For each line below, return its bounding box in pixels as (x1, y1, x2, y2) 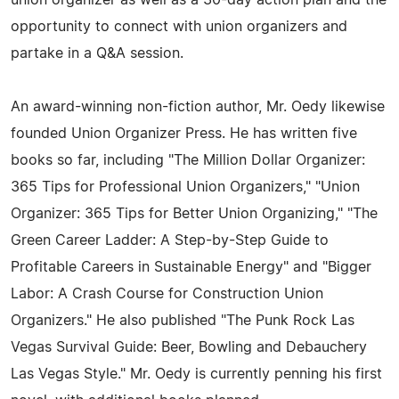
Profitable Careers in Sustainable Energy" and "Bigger (11, 260, 371, 274)
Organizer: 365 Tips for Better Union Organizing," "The (11, 207, 378, 221)
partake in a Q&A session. (11, 46, 183, 61)
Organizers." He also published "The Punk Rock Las (11, 313, 354, 328)
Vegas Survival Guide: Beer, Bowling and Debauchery (11, 340, 367, 354)
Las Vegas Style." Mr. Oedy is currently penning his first (11, 367, 382, 381)
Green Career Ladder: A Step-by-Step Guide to (11, 233, 329, 248)
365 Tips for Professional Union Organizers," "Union (11, 180, 360, 194)
